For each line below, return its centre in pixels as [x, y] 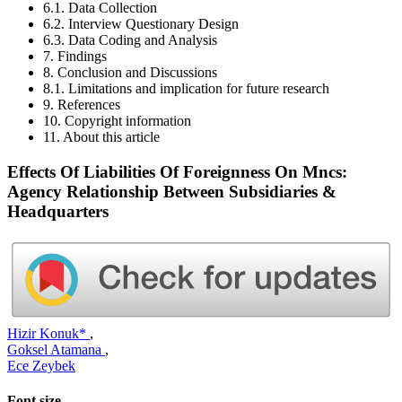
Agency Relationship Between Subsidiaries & [172, 191]
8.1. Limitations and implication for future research [186, 88]
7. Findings [75, 56]
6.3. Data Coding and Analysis [130, 40]
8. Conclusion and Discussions [130, 72]
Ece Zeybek [41, 365]
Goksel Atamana [56, 349]
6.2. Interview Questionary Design [141, 24]
